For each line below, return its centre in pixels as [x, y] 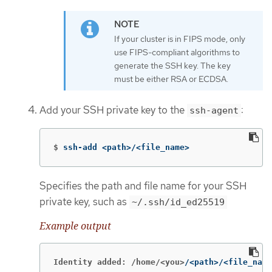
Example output [75, 226]
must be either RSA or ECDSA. [171, 79]
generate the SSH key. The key [172, 66]
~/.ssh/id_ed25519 [178, 202]
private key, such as [84, 201]
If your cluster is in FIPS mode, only [180, 39]
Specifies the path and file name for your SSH [143, 185]
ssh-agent [214, 111]
